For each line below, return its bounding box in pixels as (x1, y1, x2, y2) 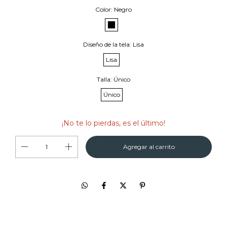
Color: (95, 6, 114, 13)
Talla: (97, 75, 113, 83)
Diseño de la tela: (83, 41, 133, 48)
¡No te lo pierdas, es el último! (62, 119, 165, 128)
